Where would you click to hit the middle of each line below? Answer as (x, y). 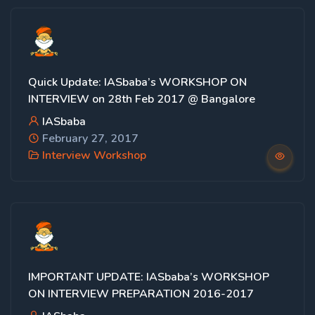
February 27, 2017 (89, 139)
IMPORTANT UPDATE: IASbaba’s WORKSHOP (149, 277)
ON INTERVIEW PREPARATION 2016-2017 (141, 294)
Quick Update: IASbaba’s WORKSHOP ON (137, 82)
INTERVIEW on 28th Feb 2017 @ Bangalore (142, 99)
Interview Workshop (94, 155)
